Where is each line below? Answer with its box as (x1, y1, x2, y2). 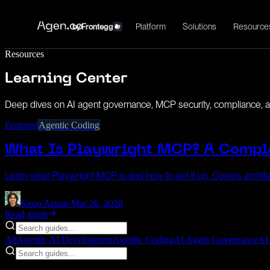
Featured (5, 119, 38, 130)
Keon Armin (20, 198, 68, 209)
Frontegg (81, 22, 113, 31)
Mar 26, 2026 (71, 198, 123, 209)
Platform (135, 21, 166, 31)
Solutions (182, 21, 216, 31)
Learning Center (5, 71, 127, 86)
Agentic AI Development (17, 234, 113, 245)
